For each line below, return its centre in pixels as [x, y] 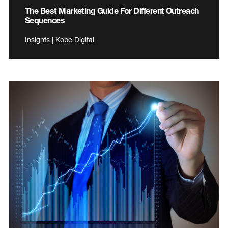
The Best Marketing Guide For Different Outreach [112, 11]
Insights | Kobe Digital [60, 40]
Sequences [45, 20]
